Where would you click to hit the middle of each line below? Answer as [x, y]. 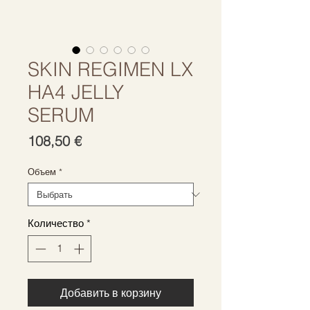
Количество [56, 223]
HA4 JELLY [76, 92]
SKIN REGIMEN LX [110, 69]
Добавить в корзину [111, 292]
